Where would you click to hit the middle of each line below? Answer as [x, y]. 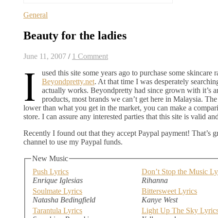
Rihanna [155, 180]
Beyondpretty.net [68, 82]
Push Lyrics [51, 171]
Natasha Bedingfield [64, 200]
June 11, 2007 [45, 56]
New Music [50, 159]
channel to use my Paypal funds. [73, 142]
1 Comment [90, 56]
